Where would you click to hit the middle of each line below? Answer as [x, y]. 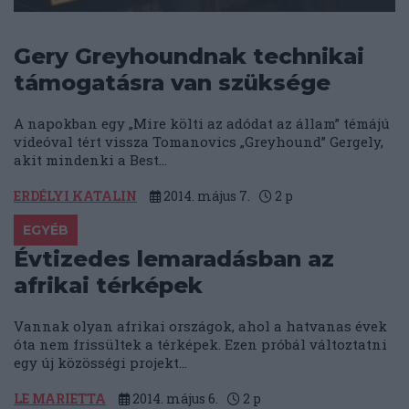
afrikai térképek [108, 286]
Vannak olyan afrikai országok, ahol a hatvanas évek [200, 326]
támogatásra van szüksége [172, 83]
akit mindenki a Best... [90, 160]
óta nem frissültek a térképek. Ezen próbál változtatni [200, 345]
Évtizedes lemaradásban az [174, 259]
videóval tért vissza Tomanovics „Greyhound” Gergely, [199, 142]
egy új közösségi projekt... [100, 363]
